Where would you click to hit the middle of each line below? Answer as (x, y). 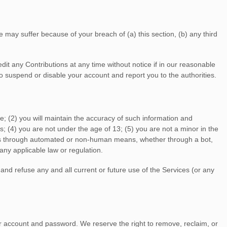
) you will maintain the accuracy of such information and (104, 118)
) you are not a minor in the (175, 129)
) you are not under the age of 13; (68, 129)
